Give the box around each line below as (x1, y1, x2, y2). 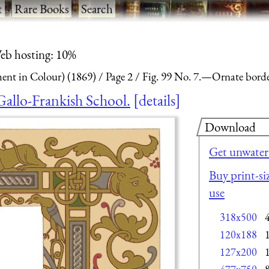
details (139, 89, 175, 110)
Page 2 (106, 69, 133, 85)
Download (205, 118, 256, 135)
